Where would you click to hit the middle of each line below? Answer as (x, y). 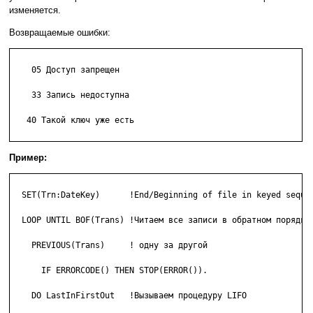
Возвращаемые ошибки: (60, 33)
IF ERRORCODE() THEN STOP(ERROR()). (110, 271)
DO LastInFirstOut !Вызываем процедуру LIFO (129, 296)
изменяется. (35, 10)
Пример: (28, 158)
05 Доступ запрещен (66, 70)
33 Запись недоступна (71, 95)
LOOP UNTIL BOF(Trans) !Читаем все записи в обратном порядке (161, 220)
